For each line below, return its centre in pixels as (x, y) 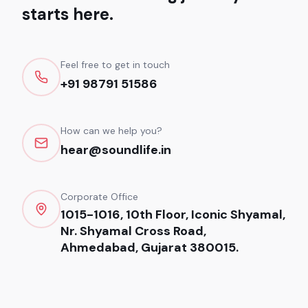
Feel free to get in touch (115, 64)
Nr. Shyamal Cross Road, (133, 231)
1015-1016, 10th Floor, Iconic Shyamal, (173, 214)
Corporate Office (99, 196)
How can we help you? (111, 130)
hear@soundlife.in (116, 150)
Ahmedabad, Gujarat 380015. (150, 247)
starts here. (68, 14)
